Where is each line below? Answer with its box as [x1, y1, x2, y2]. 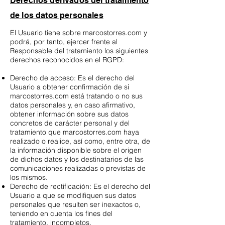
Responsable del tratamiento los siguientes [10, 46, 148, 56]
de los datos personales [10, 11, 103, 21]
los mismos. [10, 173, 48, 182]
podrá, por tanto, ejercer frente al [10, 37, 118, 47]
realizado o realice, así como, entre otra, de [10, 137, 150, 146]
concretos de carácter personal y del [10, 119, 130, 128]
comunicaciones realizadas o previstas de [10, 164, 146, 173]
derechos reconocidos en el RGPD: [10, 55, 124, 65]
